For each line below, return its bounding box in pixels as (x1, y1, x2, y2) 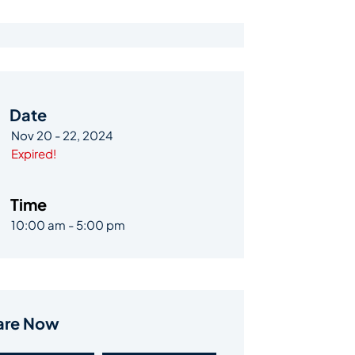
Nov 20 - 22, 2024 (11, 128, 113, 143)
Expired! (11, 146, 56, 162)
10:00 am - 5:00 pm (11, 217, 125, 233)
